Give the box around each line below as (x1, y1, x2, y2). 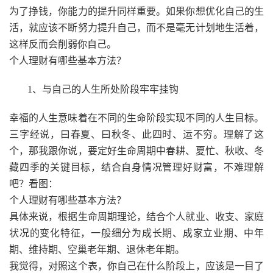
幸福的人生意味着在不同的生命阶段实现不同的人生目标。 (9, 113, 264, 123)
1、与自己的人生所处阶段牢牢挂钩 (27, 84, 179, 94)
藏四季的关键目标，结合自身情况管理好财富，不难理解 (9, 162, 264, 172)
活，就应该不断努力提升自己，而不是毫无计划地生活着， (9, 23, 264, 33)
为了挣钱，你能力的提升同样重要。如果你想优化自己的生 (9, 6, 264, 16)
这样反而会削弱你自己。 (9, 39, 116, 49)
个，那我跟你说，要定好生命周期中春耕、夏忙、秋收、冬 (9, 146, 264, 156)
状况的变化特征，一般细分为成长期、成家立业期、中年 (9, 228, 264, 238)
